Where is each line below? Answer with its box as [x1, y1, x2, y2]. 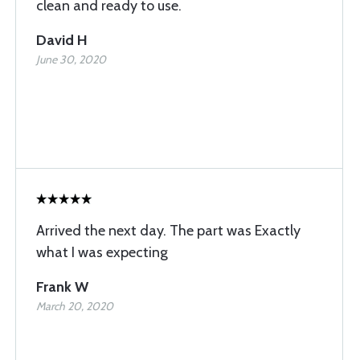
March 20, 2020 [36, 299, 113, 313]
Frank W [36, 278, 88, 296]
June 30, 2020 [36, 52, 106, 67]
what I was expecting [36, 243, 168, 261]
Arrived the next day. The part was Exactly [36, 222, 301, 239]
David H [36, 31, 88, 49]
